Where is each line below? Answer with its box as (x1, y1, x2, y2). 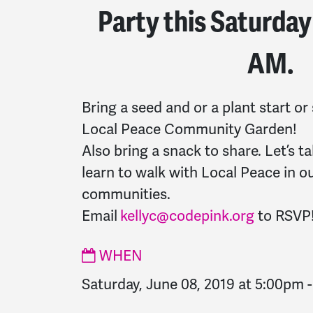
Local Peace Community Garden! (82, 119, 297, 138)
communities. (82, 184, 170, 203)
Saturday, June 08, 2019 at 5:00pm (82, 275, 304, 293)
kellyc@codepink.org (120, 206, 254, 225)
